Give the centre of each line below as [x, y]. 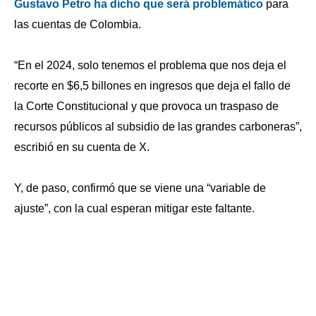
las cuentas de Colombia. [78, 25]
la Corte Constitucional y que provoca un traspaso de [146, 107]
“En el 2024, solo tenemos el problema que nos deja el [150, 66]
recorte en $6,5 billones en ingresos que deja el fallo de [152, 86]
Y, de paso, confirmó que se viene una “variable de [140, 188]
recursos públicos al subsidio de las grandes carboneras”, [158, 127]
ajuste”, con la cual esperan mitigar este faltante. [134, 208]
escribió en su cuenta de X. [82, 147]
